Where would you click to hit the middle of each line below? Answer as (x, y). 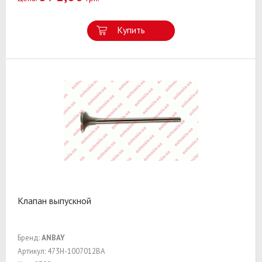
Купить (131, 30)
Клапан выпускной (54, 200)
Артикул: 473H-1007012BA (61, 251)
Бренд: (30, 237)
